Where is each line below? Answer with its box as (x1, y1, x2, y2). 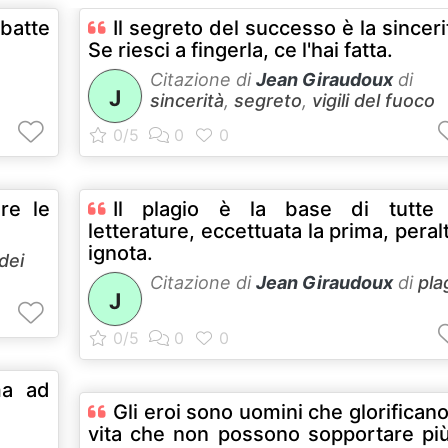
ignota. (88, 240, 153, 265)
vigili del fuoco (312, 89, 435, 111)
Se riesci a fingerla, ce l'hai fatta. (88, 37, 393, 62)
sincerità (150, 89, 224, 111)
